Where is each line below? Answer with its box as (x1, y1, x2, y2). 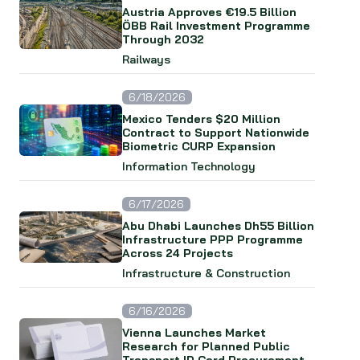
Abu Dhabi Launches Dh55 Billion (122, 219, 314, 233)
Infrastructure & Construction (122, 266, 290, 280)
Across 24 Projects (122, 246, 233, 260)
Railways (122, 52, 170, 67)
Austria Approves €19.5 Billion (122, 5, 297, 19)
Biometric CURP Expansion (122, 139, 276, 153)
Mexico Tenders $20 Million (122, 112, 280, 126)
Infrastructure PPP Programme (122, 232, 303, 247)
